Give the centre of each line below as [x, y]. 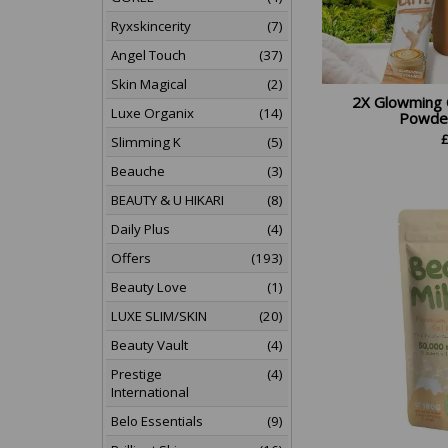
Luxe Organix [152, 113]
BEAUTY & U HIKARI [167, 200]
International [150, 392]
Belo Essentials [157, 421]
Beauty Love [149, 287]
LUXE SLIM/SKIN [159, 316]
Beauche [138, 171]
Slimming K [146, 142]
